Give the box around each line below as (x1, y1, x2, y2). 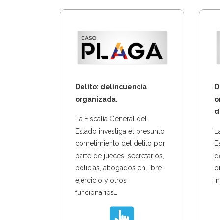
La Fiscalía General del (75, 114, 147, 123)
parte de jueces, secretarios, (75, 151, 164, 160)
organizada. (75, 95, 118, 103)
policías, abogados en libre (75, 164, 162, 172)
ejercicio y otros (75, 176, 127, 184)
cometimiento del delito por (75, 139, 165, 147)
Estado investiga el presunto (75, 127, 165, 135)
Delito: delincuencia (75, 82, 147, 91)
